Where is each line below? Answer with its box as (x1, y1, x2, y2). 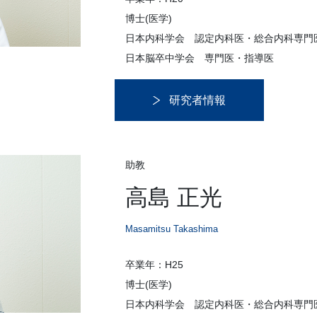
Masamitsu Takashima (125, 224, 218, 235)
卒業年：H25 (125, 259, 183, 271)
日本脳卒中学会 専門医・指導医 (125, 52, 274, 64)
